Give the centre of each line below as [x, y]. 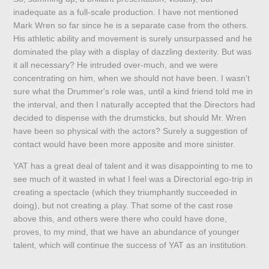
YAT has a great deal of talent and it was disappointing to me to [133, 166]
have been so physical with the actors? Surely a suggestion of [131, 131]
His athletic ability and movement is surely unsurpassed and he [133, 39]
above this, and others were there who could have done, [120, 219]
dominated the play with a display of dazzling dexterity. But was [133, 52]
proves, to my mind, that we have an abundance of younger [127, 232]
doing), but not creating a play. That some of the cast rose [123, 206]
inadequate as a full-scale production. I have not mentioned [126, 12]
